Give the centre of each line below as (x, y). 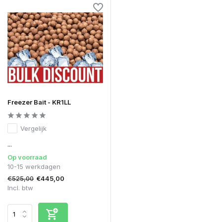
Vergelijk (33, 128)
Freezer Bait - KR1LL (39, 102)
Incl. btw (20, 188)
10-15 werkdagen (34, 166)
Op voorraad (27, 157)
